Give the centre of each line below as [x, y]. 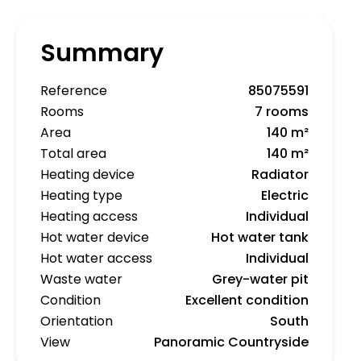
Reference [74, 91]
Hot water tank [260, 237]
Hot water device [95, 237]
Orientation [77, 321]
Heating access [89, 216]
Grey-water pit [260, 279]
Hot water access [96, 258]
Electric [285, 195]
